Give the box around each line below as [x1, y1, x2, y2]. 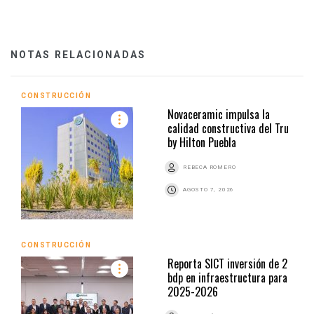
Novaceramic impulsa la [168, 105, 270, 123]
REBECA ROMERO [183, 163, 236, 170]
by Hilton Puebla [168, 133, 236, 151]
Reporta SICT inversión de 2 [168, 254, 287, 272]
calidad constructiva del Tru [168, 119, 289, 137]
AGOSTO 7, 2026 [183, 186, 235, 193]
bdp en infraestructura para [168, 268, 287, 286]
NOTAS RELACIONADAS [11, 48, 146, 60]
